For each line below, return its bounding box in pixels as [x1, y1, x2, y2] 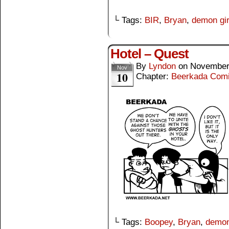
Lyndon [149, 61, 176, 71]
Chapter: [136, 71, 171, 81]
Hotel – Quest [110, 45, 189, 61]
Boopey [145, 217, 173, 227]
